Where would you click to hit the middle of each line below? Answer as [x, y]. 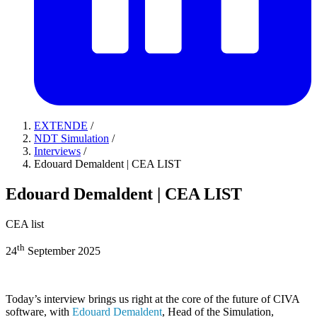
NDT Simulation [71, 138]
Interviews [57, 151]
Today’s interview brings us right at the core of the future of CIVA [152, 299]
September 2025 [63, 251]
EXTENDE [61, 126]
